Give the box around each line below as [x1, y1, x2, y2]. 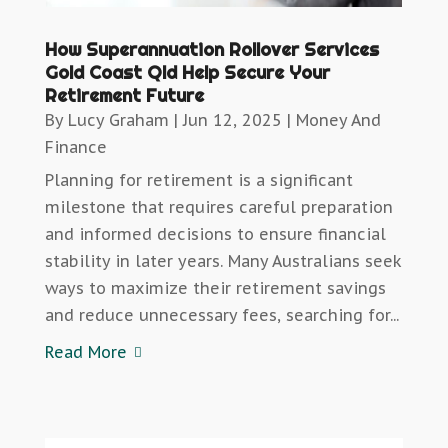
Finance [44, 137, 107, 158]
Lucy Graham [67, 110, 169, 131]
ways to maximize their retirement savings [44, 278, 386, 299]
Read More [44, 342, 127, 363]
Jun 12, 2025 [182, 110, 282, 131]
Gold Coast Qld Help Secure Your [44, 61, 330, 85]
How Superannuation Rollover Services [44, 38, 379, 62]
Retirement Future [44, 84, 204, 108]
